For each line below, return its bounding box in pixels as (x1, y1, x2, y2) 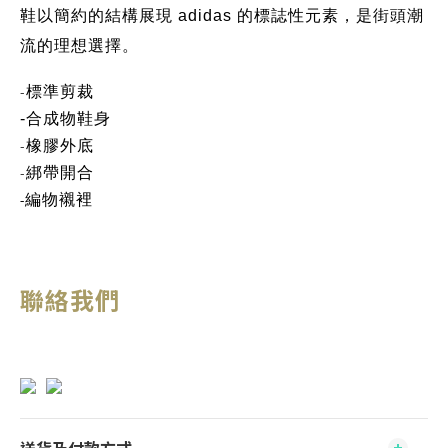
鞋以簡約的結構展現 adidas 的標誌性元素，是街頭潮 (20, 7, 424, 24)
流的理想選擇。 (20, 37, 139, 54)
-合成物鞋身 (20, 110, 111, 127)
